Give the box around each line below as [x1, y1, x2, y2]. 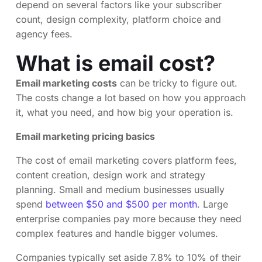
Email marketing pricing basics [16, 130, 155, 142]
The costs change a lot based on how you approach [16, 92, 246, 104]
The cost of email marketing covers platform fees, [16, 154, 237, 166]
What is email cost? [16, 50, 215, 76]
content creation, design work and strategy [16, 169, 205, 181]
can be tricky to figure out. [117, 77, 237, 89]
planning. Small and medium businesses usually [16, 184, 225, 195]
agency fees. [16, 28, 73, 40]
